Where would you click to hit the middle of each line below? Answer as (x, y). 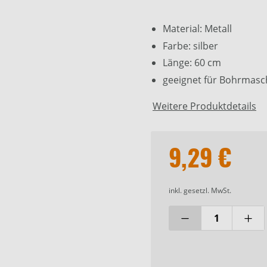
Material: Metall (197, 29)
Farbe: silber (190, 46)
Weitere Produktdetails (204, 106)
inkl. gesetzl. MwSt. (200, 191)
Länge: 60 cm (192, 63)
